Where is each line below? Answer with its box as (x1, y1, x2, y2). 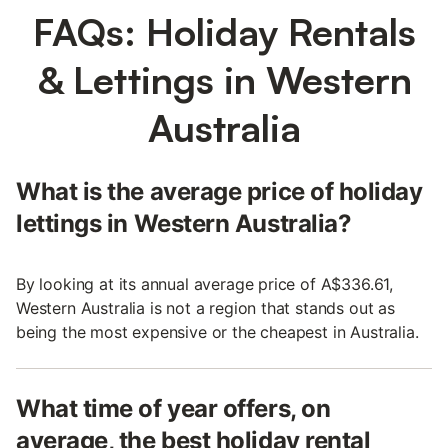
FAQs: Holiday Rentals (32, 7, 416, 55)
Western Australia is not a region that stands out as (16, 297, 395, 318)
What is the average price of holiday (16, 176, 423, 206)
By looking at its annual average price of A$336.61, (16, 273, 394, 294)
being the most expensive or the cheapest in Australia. (16, 321, 419, 342)
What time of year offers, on (16, 393, 331, 423)
